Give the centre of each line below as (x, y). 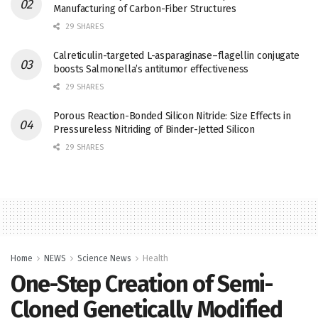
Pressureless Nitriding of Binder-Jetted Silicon (154, 129)
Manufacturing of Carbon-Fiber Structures (145, 9)
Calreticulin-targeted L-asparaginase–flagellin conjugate (176, 55)
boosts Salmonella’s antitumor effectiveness (151, 69)
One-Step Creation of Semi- (142, 284)
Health (155, 258)
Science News (104, 258)
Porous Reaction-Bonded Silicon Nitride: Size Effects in (172, 116)
